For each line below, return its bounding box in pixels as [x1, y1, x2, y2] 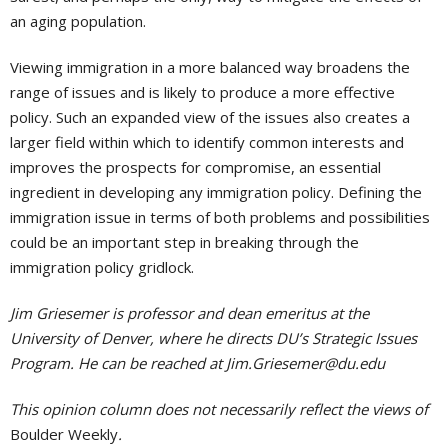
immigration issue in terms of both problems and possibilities [10, 207, 430, 228]
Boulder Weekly [10, 424, 118, 445]
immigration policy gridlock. [10, 257, 194, 278]
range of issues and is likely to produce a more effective [10, 82, 395, 103]
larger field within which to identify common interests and [10, 132, 404, 153]
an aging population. [10, 11, 146, 32]
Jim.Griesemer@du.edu [226, 353, 385, 374]
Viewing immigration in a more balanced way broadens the [10, 57, 410, 78]
